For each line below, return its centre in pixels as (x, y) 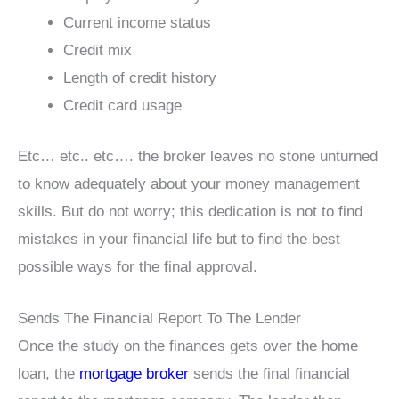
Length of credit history (140, 78)
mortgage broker (134, 373)
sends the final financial (269, 373)
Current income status (137, 23)
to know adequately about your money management (189, 183)
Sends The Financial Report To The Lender (159, 318)
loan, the (49, 373)
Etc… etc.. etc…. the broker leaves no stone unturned (198, 156)
